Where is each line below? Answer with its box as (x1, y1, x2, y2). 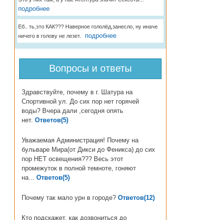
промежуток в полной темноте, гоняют (21, 165, 136, 172)
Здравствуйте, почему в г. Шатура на (21, 88, 133, 96)
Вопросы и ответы (49, 63, 132, 74)
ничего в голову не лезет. (18, 33, 81, 39)
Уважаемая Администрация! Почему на (21, 137, 138, 144)
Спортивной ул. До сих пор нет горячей (21, 98, 139, 105)
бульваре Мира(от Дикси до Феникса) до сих (21, 146, 155, 153)
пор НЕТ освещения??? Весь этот (21, 155, 123, 163)
